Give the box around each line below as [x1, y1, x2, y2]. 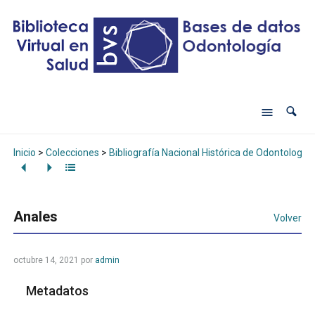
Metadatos [26, 283, 89, 299]
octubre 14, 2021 [13, 255, 79, 266]
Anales [13, 208, 58, 226]
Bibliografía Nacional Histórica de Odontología [108, 146, 310, 158]
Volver [274, 212, 302, 224]
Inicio [13, 146, 36, 158]
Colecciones [45, 146, 99, 158]
